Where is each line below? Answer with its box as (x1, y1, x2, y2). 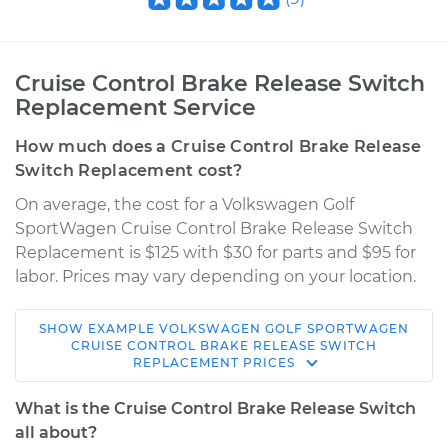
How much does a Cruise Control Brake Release (15, 137, 422, 156)
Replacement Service (15, 94, 256, 121)
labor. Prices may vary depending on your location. (15, 267, 416, 286)
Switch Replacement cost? (15, 161, 243, 180)
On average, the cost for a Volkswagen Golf (15, 195, 354, 214)
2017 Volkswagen (52, 335, 188, 354)
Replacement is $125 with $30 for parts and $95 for (15, 243, 416, 262)
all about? (15, 423, 97, 442)
